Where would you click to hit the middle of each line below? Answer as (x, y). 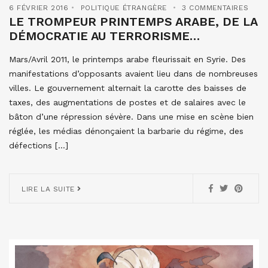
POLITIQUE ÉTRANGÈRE (124, 7)
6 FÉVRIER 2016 (39, 7)
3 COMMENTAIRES (215, 7)
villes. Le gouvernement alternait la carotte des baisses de (128, 88)
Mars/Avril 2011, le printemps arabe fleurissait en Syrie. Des (127, 59)
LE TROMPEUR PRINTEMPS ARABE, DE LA (133, 21)
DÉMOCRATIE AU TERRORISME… (104, 36)
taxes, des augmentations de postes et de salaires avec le (127, 102)
